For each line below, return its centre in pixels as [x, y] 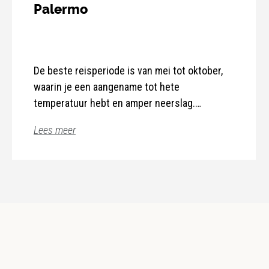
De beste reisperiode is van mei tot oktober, [128, 71]
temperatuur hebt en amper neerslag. [114, 103]
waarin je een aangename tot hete [107, 87]
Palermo [61, 10]
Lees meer [55, 130]
